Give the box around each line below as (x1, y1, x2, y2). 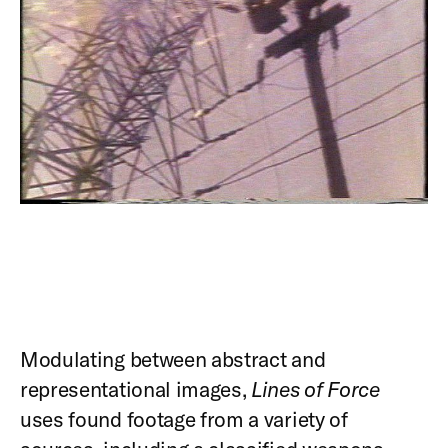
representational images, (20, 375, 252, 402)
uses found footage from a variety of (20, 405, 348, 432)
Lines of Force (251, 375, 380, 402)
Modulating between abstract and (20, 345, 326, 372)
